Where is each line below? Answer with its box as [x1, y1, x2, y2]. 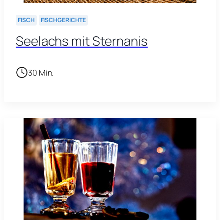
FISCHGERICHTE [40, 16, 86, 25]
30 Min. [28, 67, 54, 78]
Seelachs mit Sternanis [16, 32, 148, 50]
